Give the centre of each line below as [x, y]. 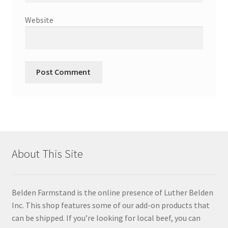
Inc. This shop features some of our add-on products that [110, 205]
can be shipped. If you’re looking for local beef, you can [106, 218]
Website [39, 20]
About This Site [47, 153]
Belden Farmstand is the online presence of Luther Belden [112, 193]
